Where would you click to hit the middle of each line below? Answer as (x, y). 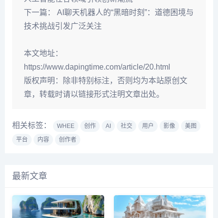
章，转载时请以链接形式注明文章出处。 (94, 94)
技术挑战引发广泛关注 (63, 26)
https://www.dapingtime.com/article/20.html (97, 67)
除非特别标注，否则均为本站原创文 (125, 81)
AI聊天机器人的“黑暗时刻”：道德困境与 (125, 13)
